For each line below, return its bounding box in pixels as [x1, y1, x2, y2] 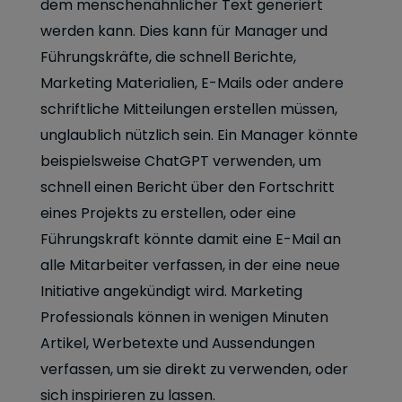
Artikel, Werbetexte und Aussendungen [40, 333, 315, 354]
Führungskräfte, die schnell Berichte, [40, 47, 296, 67]
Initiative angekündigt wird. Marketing [40, 281, 302, 301]
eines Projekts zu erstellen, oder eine [40, 203, 296, 223]
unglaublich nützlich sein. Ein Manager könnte [40, 125, 358, 145]
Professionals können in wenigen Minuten [40, 307, 328, 328]
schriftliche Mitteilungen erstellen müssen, [40, 99, 337, 119]
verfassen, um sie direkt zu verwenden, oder [40, 359, 348, 380]
